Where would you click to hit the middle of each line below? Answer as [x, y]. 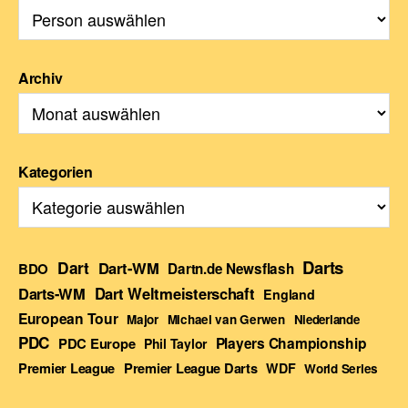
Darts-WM [52, 293]
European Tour [68, 318]
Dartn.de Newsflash [231, 268]
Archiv [41, 77]
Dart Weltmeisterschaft [174, 293]
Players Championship [291, 342]
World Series [342, 368]
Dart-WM [128, 267]
